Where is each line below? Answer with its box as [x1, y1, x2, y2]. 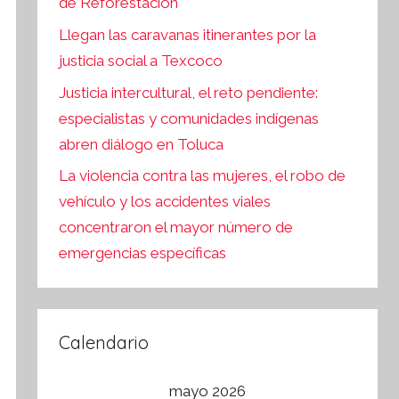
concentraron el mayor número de [59, 218, 294, 237]
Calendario [59, 331, 150, 354]
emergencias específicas [59, 244, 227, 263]
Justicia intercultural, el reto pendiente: [59, 83, 319, 102]
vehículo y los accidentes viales [59, 192, 272, 211]
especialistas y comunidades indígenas [59, 109, 320, 127]
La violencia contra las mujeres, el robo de [59, 167, 346, 185]
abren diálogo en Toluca [59, 134, 224, 153]
